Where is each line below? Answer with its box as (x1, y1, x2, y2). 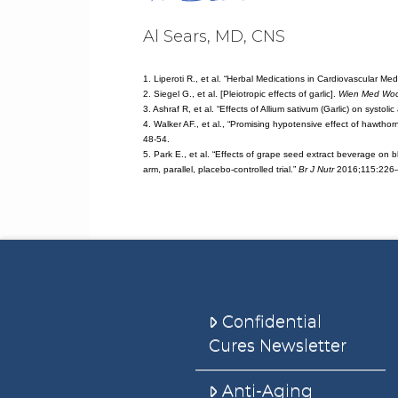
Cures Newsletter (209, 335, 347, 355)
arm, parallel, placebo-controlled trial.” (142, 164, 298, 175)
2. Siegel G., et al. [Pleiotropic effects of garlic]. (142, 89, 338, 99)
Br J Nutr (298, 164, 334, 175)
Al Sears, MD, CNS (142, 27, 285, 47)
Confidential (221, 311, 322, 331)
